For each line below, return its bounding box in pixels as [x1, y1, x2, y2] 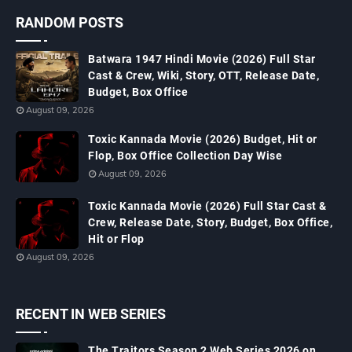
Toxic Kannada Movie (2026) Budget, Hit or [88, 133, 317, 145]
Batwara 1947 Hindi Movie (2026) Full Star [88, 53, 316, 65]
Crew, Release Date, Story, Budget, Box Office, [88, 216, 332, 229]
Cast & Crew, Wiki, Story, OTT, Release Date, [88, 69, 319, 82]
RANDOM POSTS [16, 14, 123, 31]
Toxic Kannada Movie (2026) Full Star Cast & [88, 200, 327, 212]
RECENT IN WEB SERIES [16, 306, 166, 322]
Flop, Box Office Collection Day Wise [88, 149, 282, 162]
